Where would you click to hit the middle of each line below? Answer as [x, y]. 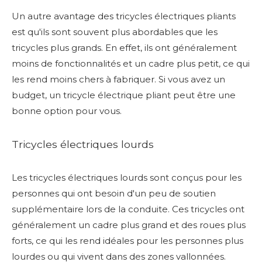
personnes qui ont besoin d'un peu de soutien [114, 193]
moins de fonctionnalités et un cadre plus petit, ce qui [131, 63]
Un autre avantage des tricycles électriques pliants [124, 16]
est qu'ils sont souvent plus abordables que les [115, 32]
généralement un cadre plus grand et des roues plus [129, 225]
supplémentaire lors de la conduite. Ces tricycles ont [128, 209]
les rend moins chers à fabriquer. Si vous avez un [118, 79]
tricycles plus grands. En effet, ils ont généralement [124, 47]
